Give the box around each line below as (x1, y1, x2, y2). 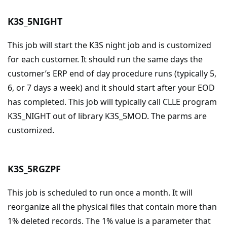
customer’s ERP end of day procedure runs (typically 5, (8, 68, 216, 79)
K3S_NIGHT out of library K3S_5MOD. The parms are (8, 110, 207, 122)
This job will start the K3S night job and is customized (8, 40, 211, 51)
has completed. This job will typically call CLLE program (8, 96, 217, 107)
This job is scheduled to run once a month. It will (8, 187, 193, 198)
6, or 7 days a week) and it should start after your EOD (8, 82, 215, 93)
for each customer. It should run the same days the (8, 54, 203, 65)
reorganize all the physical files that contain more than (8, 201, 217, 212)
